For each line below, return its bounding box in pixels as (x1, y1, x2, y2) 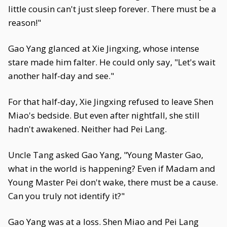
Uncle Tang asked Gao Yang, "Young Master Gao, (8, 149, 203, 161)
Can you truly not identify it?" (8, 190, 125, 202)
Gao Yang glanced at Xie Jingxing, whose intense (8, 43, 199, 54)
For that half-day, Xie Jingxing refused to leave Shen (8, 96, 213, 107)
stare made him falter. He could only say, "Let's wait (8, 56, 215, 68)
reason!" (8, 17, 41, 28)
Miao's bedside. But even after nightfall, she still (8, 109, 200, 121)
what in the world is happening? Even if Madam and (8, 163, 215, 174)
